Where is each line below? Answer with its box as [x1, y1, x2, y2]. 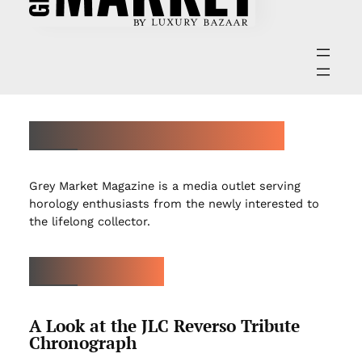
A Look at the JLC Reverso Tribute [28, 314, 300, 337]
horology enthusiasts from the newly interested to [28, 196, 319, 211]
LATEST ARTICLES [28, 255, 164, 276]
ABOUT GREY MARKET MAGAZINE [28, 118, 284, 139]
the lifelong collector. [28, 213, 150, 229]
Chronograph [28, 330, 137, 354]
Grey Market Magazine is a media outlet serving [28, 178, 301, 193]
